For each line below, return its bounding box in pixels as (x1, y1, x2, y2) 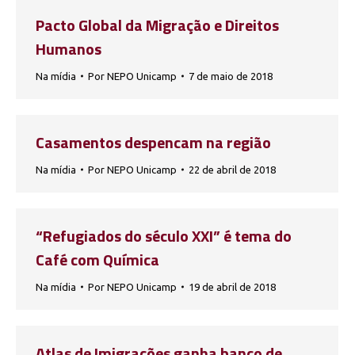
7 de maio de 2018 (189, 71, 273, 82)
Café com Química (36, 247, 159, 272)
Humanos (36, 36, 101, 61)
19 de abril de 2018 (189, 281, 276, 292)
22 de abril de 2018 (189, 164, 276, 175)
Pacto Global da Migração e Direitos (36, 13, 279, 37)
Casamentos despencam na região (36, 130, 271, 155)
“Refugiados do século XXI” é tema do (36, 223, 292, 248)
